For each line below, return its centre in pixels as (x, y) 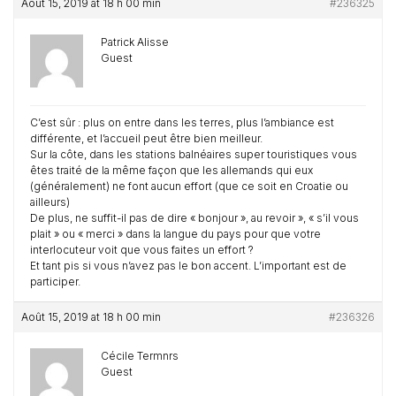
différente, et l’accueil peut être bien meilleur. (146, 138)
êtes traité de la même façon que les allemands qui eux (171, 170)
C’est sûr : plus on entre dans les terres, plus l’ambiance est (182, 122)
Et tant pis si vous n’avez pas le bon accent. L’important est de (188, 266)
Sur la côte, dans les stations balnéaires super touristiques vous (194, 154)
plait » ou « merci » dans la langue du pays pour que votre (175, 234)
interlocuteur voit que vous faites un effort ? (142, 250)
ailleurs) (50, 202)
